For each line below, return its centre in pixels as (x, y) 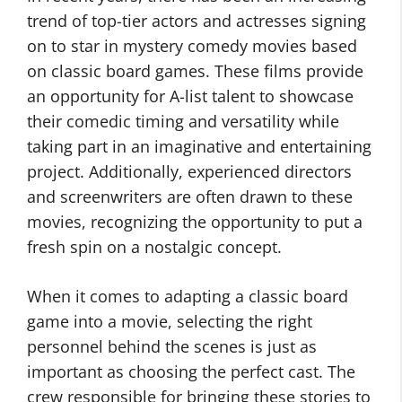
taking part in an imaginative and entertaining (199, 146)
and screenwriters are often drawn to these (190, 197)
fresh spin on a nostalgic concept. (154, 247)
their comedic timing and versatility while (183, 121)
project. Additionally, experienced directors (189, 171)
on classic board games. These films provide (195, 71)
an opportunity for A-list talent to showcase (190, 96)
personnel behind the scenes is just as (172, 346)
